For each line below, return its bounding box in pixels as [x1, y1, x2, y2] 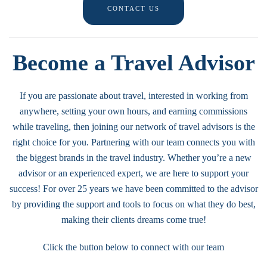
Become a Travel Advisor [12, 50, 255, 75]
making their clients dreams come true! [61, 215, 206, 225]
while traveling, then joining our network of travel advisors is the [12, 122, 255, 132]
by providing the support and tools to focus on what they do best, [11, 199, 256, 209]
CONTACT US [107, 5, 160, 12]
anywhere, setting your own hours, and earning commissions [20, 106, 247, 116]
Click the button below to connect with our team [43, 242, 224, 252]
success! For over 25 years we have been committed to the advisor [9, 184, 258, 194]
